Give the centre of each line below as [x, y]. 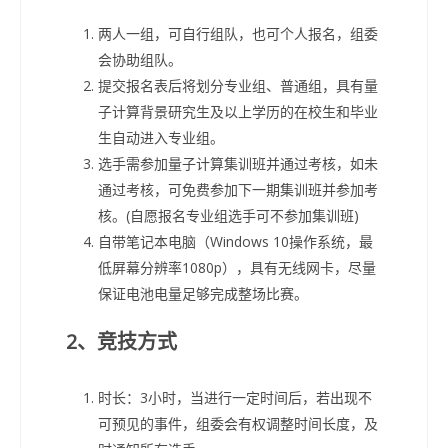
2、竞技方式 [121, 341]
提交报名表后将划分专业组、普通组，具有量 [238, 85]
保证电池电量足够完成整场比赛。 [203, 293]
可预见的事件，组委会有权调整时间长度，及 [238, 423]
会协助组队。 [140, 59]
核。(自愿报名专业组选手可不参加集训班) [228, 215]
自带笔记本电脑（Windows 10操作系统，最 [235, 241]
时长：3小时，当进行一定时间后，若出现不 [235, 397]
